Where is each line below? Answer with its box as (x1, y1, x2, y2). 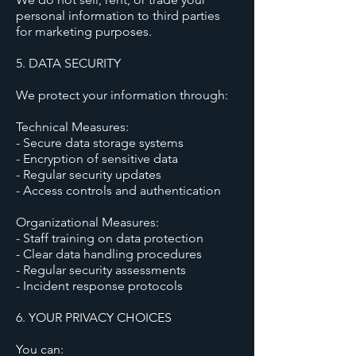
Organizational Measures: (16, 215, 159, 230)
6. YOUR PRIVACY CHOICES (16, 310, 172, 325)
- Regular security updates (16, 167, 161, 182)
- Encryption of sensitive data (16, 151, 178, 166)
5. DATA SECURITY (16, 56, 121, 71)
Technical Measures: (16, 119, 129, 134)
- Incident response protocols (16, 278, 183, 293)
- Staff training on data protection (16, 230, 203, 246)
